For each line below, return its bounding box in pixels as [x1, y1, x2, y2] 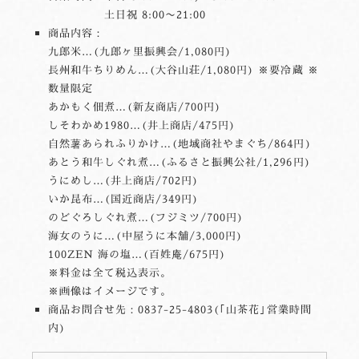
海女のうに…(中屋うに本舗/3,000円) [47, 228, 244, 244]
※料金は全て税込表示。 [47, 265, 171, 280]
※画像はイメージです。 [47, 284, 171, 299]
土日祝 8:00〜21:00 [47, 7, 207, 22]
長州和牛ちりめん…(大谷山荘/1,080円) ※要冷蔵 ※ [47, 63, 319, 78]
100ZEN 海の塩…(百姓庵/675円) [47, 247, 227, 262]
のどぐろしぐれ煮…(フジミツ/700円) [47, 210, 244, 225]
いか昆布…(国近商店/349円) [47, 192, 200, 207]
